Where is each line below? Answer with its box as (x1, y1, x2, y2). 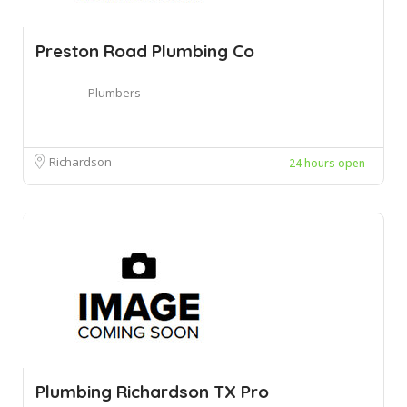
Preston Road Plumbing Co (35, 39, 254, 62)
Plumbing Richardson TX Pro (35, 380, 269, 402)
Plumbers (88, 84, 141, 101)
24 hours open (289, 154, 365, 171)
